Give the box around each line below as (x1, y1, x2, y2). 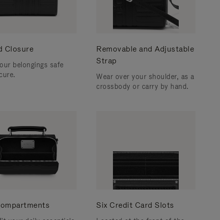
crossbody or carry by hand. (96, 82, 189, 91)
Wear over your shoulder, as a (96, 72, 194, 81)
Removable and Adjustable (96, 44, 194, 54)
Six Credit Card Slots (96, 200, 174, 210)
